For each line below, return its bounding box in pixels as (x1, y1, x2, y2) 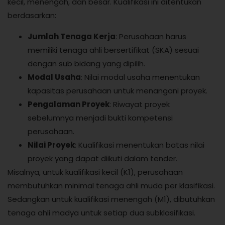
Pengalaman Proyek (28, 98, 109, 109)
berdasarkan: (8, 10, 56, 21)
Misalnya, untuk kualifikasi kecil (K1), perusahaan (8, 166, 183, 177)
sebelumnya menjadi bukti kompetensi (28, 112, 173, 123)
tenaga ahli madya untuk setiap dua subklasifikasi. (8, 207, 195, 218)
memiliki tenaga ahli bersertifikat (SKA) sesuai (28, 44, 199, 55)
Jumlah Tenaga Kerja (28, 31, 116, 42)
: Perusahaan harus (116, 31, 186, 42)
